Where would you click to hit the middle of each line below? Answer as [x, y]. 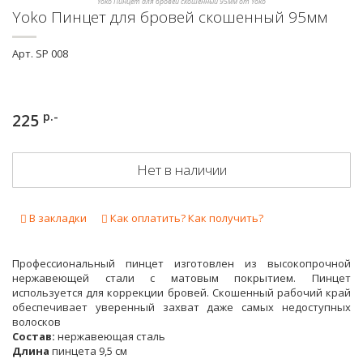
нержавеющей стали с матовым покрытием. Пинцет [181, 278]
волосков [36, 322]
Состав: [34, 336]
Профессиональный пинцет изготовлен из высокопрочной [181, 263]
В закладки [58, 218]
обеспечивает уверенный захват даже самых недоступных [181, 307]
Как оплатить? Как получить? [186, 218]
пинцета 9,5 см [90, 351]
